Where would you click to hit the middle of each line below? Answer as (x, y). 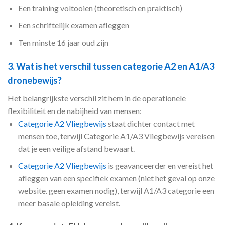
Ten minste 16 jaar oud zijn (63, 42)
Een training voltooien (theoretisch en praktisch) (100, 8)
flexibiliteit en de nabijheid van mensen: (75, 110)
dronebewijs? (35, 80)
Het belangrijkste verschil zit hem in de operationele (97, 98)
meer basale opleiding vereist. (69, 203)
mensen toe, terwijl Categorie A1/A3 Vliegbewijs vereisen (116, 136)
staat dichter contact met (150, 123)
